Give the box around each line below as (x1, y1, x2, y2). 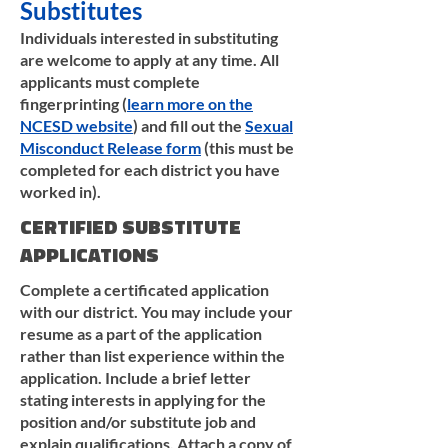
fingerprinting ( (20, 94, 127, 113)
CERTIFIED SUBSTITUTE (20, 211, 241, 242)
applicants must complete (20, 72, 200, 91)
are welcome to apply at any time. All (20, 50, 279, 69)
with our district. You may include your (20, 302, 293, 321)
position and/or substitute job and (20, 412, 256, 431)
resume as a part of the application (20, 324, 262, 343)
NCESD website (20, 116, 133, 135)
